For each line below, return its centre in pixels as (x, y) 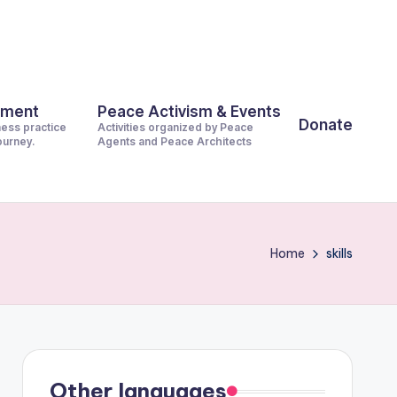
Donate (326, 125)
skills (339, 253)
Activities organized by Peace (175, 127)
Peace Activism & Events (189, 112)
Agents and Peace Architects (175, 141)
